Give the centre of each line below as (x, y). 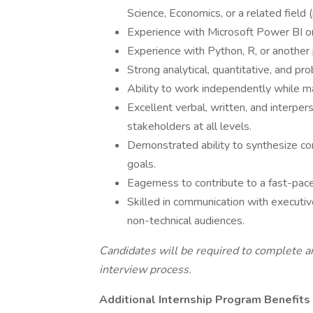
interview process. (145, 270)
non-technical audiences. (186, 221)
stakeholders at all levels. (189, 126)
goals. (141, 164)
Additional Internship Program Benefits (205, 300)
